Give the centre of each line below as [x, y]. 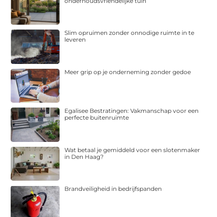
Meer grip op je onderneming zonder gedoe [128, 72]
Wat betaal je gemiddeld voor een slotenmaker [132, 150]
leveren [75, 40]
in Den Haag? [84, 156]
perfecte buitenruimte [97, 118]
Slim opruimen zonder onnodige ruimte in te [130, 33]
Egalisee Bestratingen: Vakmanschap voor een [132, 111]
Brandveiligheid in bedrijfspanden [113, 189]
